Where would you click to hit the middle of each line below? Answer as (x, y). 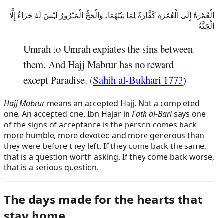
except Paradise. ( (58, 80)
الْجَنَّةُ (206, 26)
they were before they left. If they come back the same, (105, 146)
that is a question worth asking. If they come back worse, (109, 157)
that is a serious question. (51, 168)
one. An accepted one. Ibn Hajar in (68, 114)
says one (189, 114)
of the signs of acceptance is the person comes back (100, 125)
